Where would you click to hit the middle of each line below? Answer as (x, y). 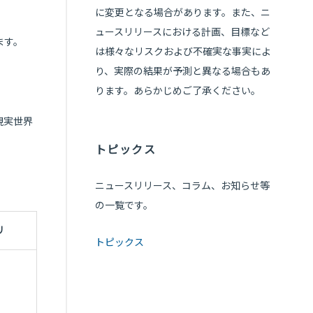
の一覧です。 (124, 205)
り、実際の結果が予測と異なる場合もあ (182, 71)
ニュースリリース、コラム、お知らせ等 (182, 185)
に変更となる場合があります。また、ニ (182, 12)
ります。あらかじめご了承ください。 (177, 90)
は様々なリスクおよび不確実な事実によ (183, 51)
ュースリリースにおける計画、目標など (182, 32)
